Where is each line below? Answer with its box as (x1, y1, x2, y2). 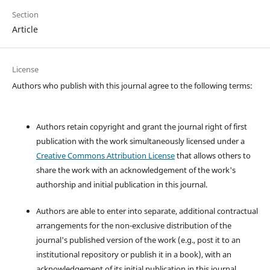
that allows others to (174, 149, 251, 161)
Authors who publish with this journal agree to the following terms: (11, 80, 253, 91)
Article (11, 23, 38, 35)
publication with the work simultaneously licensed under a (36, 135, 245, 146)
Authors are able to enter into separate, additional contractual (36, 205, 258, 216)
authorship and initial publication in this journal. (36, 178, 207, 190)
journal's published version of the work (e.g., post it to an (36, 234, 240, 245)
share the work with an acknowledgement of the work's (36, 164, 236, 175)
